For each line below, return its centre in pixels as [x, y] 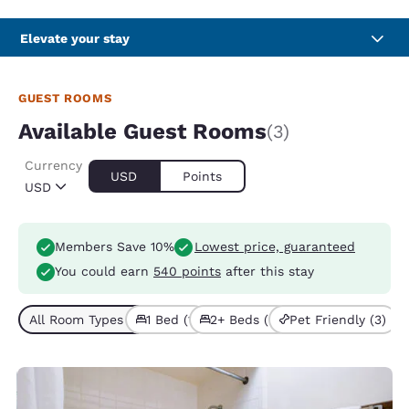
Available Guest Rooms [142, 132]
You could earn [104, 271]
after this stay [267, 271]
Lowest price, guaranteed [275, 247]
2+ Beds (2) [246, 319]
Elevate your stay [75, 39]
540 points [187, 271]
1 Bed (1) [171, 319]
